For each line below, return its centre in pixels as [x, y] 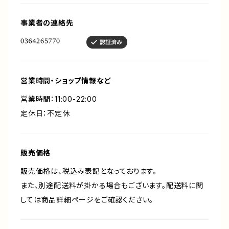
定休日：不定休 [45, 113]
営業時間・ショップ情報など [66, 81]
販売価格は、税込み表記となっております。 [89, 171]
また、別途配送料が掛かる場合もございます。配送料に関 [112, 185]
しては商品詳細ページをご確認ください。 [87, 200]
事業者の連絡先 [47, 23]
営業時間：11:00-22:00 [59, 99]
